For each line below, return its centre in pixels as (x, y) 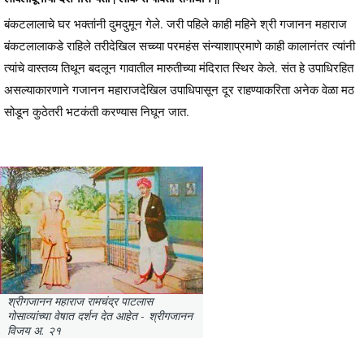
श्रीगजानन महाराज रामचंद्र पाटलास (80, 301)
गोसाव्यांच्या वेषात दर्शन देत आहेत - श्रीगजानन (100, 316)
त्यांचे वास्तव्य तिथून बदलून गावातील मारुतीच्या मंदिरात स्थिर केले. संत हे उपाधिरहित (179, 68)
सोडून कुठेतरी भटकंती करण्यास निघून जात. (97, 112)
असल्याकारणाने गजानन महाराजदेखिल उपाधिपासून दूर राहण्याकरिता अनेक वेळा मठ (179, 90)
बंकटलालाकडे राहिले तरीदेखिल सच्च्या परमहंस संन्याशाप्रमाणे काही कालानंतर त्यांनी (180, 46)
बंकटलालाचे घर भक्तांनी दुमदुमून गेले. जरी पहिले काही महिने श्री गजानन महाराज (175, 24)
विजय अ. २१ (34, 331)
